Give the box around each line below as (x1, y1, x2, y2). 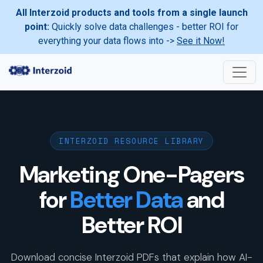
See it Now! (177, 35, 225, 46)
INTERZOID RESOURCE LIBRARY (59, 135, 204, 147)
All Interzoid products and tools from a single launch (15, 7, 248, 18)
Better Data (70, 185, 183, 215)
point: (25, 21, 49, 32)
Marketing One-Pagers (19, 160, 244, 190)
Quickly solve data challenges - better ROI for (49, 21, 238, 32)
